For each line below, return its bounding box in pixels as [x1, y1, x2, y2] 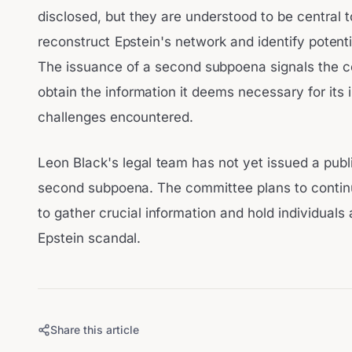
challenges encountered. [38, 109, 193, 126]
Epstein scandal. [38, 229, 141, 246]
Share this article [50, 322, 139, 336]
